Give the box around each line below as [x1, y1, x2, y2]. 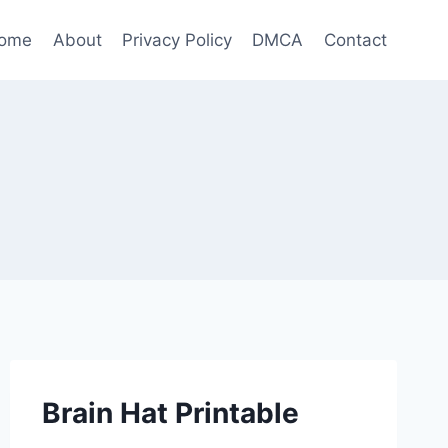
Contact [323, 29, 387, 50]
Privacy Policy [122, 29, 233, 50]
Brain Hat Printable [41, 396, 299, 430]
